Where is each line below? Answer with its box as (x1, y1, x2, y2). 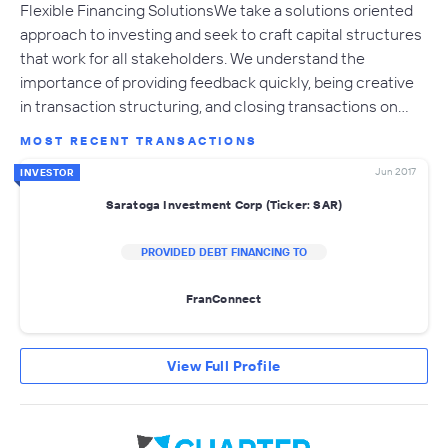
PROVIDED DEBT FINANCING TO (141, 244, 307, 259)
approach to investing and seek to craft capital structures (20, 23, 422, 44)
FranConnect (186, 291, 262, 307)
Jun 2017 (375, 164, 416, 178)
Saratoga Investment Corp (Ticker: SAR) (105, 197, 343, 213)
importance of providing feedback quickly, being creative (20, 71, 414, 92)
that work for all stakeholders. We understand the (20, 47, 365, 68)
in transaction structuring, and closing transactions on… (20, 95, 409, 116)
